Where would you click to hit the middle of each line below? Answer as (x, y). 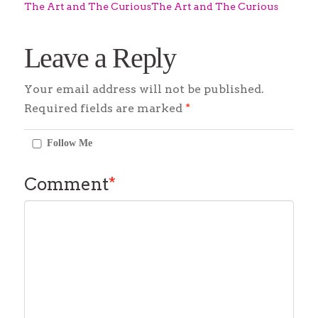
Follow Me (70, 143)
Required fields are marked (104, 108)
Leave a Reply (100, 58)
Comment (68, 185)
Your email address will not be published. (144, 89)
